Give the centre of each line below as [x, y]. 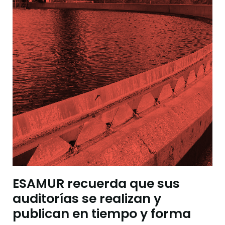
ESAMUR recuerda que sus [96, 184]
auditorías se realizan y [87, 199]
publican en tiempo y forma [102, 214]
